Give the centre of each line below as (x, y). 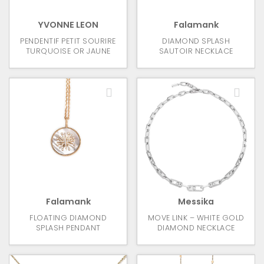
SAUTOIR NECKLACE (196, 51)
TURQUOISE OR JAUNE (68, 51)
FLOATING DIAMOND (68, 218)
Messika (196, 202)
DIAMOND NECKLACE (196, 228)
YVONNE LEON (68, 25)
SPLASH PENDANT (68, 228)
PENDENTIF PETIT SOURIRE (68, 41)
